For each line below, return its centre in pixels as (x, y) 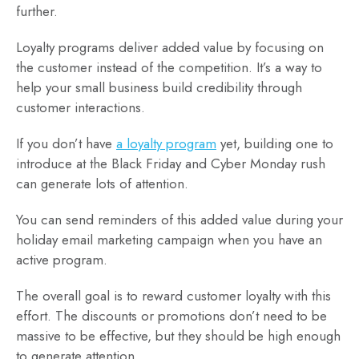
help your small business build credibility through (159, 88)
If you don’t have (66, 144)
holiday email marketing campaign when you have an (169, 240)
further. (37, 12)
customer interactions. (81, 108)
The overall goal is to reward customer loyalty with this (173, 296)
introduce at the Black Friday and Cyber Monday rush (171, 164)
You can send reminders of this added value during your (179, 220)
